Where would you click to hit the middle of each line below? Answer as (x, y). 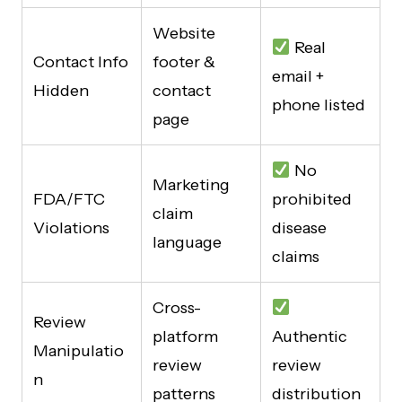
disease (299, 227)
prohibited (312, 199)
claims (296, 256)
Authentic (310, 336)
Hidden (61, 90)
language (187, 242)
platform (185, 336)
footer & (184, 61)
